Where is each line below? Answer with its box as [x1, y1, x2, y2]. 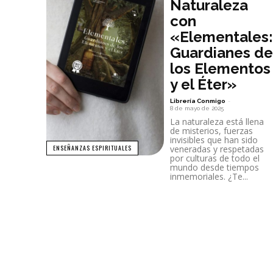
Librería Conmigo [170, 97, 225, 104]
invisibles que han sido [170, 133, 258, 146]
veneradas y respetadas [170, 143, 264, 155]
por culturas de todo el [170, 152, 260, 164]
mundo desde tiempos [170, 161, 259, 173]
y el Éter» [170, 75, 236, 93]
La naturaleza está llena [170, 115, 264, 127]
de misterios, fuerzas [170, 124, 253, 136]
